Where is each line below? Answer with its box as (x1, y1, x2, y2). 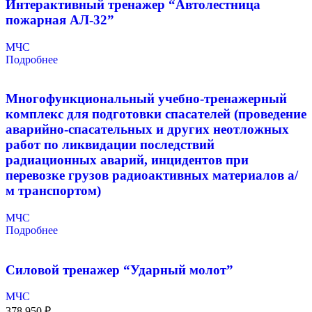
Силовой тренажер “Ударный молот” (6, 262, 233, 277)
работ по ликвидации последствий (6, 137, 214, 153)
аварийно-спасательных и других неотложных (6, 122, 289, 137)
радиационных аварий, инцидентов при (6, 153, 249, 168)
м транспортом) (6, 183, 101, 198)
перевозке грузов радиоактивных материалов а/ (6, 168, 298, 183)
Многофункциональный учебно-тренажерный (6, 91, 287, 107)
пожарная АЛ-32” (6, 12, 114, 27)
